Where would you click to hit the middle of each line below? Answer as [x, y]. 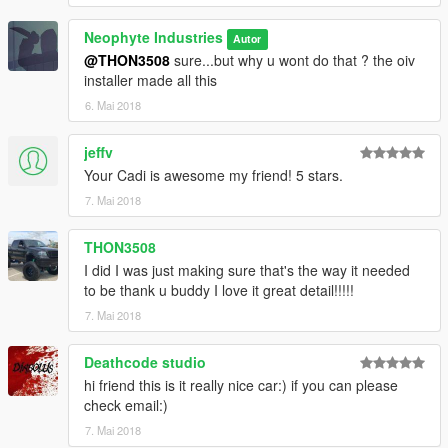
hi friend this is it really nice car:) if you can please [241, 385]
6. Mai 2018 [113, 105]
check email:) [126, 405]
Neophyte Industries [153, 37]
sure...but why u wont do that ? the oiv [292, 60]
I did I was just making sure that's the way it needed [247, 270]
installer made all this [150, 80]
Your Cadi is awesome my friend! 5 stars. [213, 175]
